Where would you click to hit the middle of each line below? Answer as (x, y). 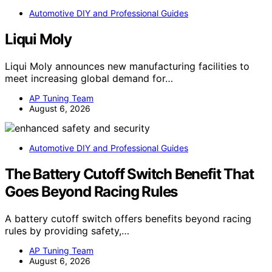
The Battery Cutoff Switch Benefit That (129, 174)
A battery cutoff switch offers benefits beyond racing (128, 218)
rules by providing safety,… (67, 230)
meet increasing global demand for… (89, 79)
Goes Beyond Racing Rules (91, 192)
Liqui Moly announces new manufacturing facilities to (127, 66)
